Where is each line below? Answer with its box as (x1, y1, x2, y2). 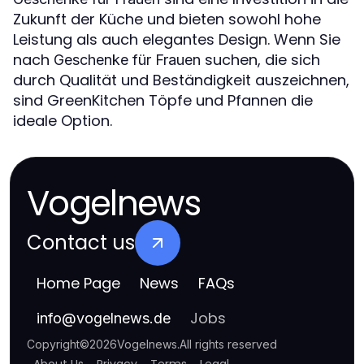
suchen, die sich (201, 49, 320, 70)
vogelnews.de (76, 309, 171, 327)
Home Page (37, 272, 120, 293)
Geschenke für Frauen (54, 50, 201, 68)
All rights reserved (180, 336, 277, 351)
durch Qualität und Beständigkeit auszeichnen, (13, 69, 349, 90)
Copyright (27, 336, 80, 351)
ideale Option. (13, 110, 112, 131)
